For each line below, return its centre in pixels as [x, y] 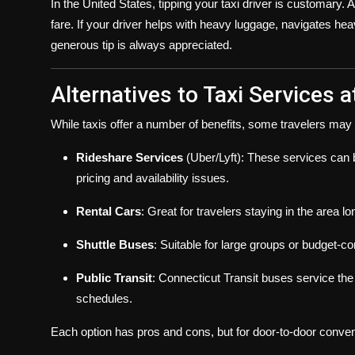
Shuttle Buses [115, 244]
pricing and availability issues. [153, 178]
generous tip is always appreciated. [141, 45]
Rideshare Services [130, 157]
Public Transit [114, 278]
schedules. [104, 298]
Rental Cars [109, 211]
